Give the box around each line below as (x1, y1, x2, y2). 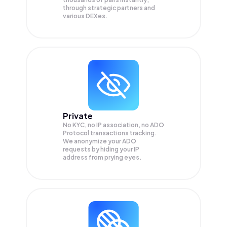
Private (63, 110, 93, 122)
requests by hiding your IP (63, 145, 139, 154)
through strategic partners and (63, 4, 155, 12)
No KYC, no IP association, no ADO (63, 121, 164, 129)
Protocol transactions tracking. (63, 129, 157, 137)
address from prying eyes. (63, 154, 142, 162)
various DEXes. (63, 12, 108, 20)
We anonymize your (63, 137, 122, 145)
